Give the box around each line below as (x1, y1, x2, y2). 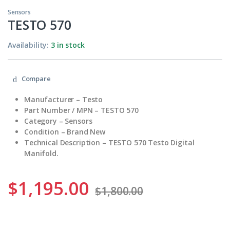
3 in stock (51, 40, 85, 50)
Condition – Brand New (24, 126, 106, 137)
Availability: (8, 40, 51, 50)
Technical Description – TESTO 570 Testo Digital (24, 137, 195, 147)
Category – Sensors (24, 116, 92, 126)
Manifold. (24, 148, 59, 158)
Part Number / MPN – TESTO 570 (24, 105, 139, 115)
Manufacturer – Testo (24, 94, 103, 104)
